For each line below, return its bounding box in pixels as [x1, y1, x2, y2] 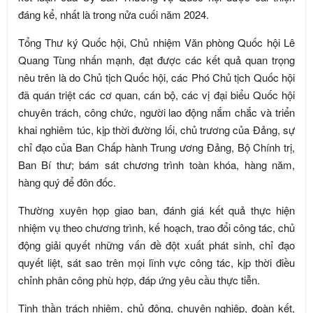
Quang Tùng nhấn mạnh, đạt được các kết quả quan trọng [18, 52, 295, 67]
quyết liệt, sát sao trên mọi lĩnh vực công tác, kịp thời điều [18, 255, 295, 270]
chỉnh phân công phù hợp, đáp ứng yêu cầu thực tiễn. [18, 272, 260, 287]
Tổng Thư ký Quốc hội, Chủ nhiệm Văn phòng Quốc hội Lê [18, 35, 295, 50]
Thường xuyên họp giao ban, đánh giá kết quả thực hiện [18, 203, 295, 217]
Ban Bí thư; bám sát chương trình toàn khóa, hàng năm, [18, 157, 295, 172]
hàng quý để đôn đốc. [18, 175, 116, 189]
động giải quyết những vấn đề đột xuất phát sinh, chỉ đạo [18, 238, 295, 252]
